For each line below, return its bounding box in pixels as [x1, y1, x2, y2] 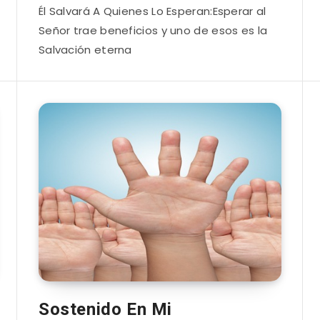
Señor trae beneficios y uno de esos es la [38, 23, 268, 38]
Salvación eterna [38, 42, 132, 57]
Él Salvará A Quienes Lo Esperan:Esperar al [38, 4, 266, 19]
